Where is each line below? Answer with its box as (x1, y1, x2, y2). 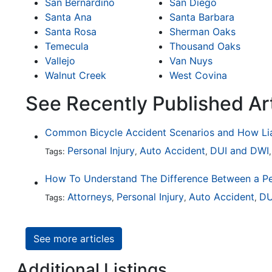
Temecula (45, 40, 89, 53)
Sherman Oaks (169, 25, 236, 38)
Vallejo (45, 55, 75, 67)
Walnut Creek (45, 69, 106, 82)
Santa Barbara (169, 11, 234, 24)
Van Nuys (169, 55, 212, 67)
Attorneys (67, 191, 112, 203)
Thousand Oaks (169, 40, 240, 53)
